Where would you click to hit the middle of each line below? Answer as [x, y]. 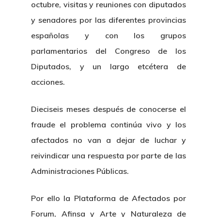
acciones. [48, 82]
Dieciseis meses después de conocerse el [108, 109]
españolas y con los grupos [108, 35]
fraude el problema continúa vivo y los [108, 124]
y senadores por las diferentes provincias [108, 20]
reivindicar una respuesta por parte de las [108, 155]
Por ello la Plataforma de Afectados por [108, 198]
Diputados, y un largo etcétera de [108, 66]
